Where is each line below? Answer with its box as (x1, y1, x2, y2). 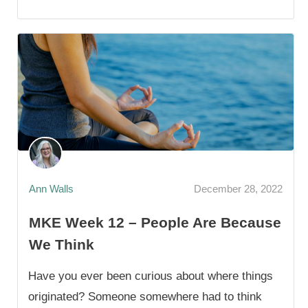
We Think (29, 236, 94, 253)
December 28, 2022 (194, 182, 283, 195)
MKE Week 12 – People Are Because (29, 214, 281, 231)
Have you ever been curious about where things (28, 269, 273, 283)
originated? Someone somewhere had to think (28, 290, 262, 304)
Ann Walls (29, 182, 74, 195)
